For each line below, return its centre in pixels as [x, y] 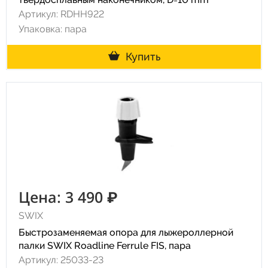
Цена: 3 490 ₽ [68, 197]
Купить [143, 57]
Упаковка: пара [53, 29]
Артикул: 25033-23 [61, 260]
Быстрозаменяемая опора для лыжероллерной [126, 232]
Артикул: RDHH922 [61, 14]
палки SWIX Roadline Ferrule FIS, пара [105, 246]
